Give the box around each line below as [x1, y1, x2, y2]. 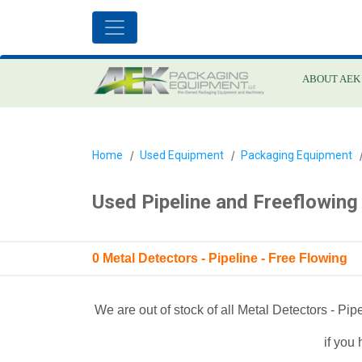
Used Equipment [140, 149, 224, 162]
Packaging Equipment [241, 149, 352, 162]
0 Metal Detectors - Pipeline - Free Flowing [92, 251, 347, 265]
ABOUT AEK [301, 73, 360, 85]
